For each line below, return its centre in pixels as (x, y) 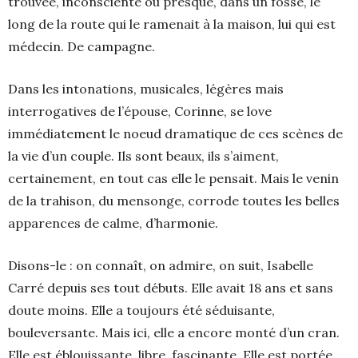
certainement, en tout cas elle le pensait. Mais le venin (173, 179)
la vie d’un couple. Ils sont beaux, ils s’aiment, (143, 156)
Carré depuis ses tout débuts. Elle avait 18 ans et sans (171, 288)
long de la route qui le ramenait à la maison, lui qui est (172, 24)
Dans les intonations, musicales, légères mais (146, 89)
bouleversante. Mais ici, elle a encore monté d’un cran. (174, 333)
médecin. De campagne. (82, 47)
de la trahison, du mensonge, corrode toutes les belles (174, 201)
